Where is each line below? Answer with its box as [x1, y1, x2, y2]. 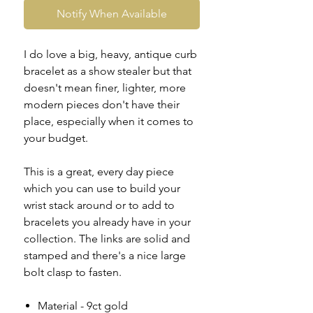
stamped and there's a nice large [24, 249, 186, 263]
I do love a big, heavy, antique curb [24, 48, 197, 61]
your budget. [24, 131, 88, 145]
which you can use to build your [24, 182, 180, 196]
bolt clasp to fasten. [24, 265, 122, 279]
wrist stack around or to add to [24, 198, 175, 212]
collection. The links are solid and [24, 232, 190, 246]
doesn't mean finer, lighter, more [24, 81, 186, 95]
